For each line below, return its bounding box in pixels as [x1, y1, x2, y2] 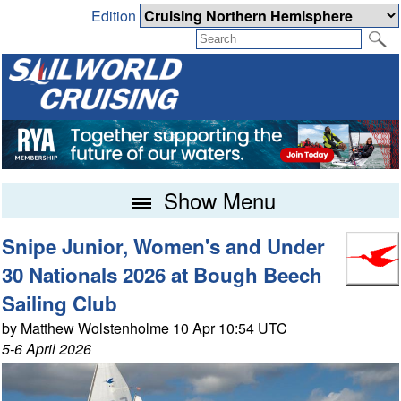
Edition [90, 5, 140, 27]
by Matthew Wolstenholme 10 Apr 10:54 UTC [2, 318, 288, 339]
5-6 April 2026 [2, 338, 92, 360]
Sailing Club [2, 289, 118, 319]
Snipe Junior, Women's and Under [2, 232, 326, 261]
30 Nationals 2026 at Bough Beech [2, 260, 323, 290]
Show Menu [157, 184, 276, 217]
